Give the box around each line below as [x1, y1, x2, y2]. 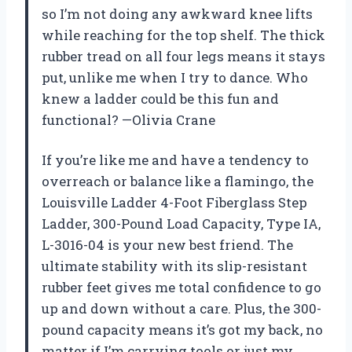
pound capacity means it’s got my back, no [42, 321, 323, 339]
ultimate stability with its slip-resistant [42, 257, 307, 276]
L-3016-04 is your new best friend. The [42, 236, 293, 255]
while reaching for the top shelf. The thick [42, 26, 325, 45]
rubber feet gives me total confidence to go [42, 278, 321, 297]
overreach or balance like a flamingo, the [42, 172, 313, 191]
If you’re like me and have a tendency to [42, 151, 309, 170]
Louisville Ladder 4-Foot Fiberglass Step [42, 193, 307, 212]
